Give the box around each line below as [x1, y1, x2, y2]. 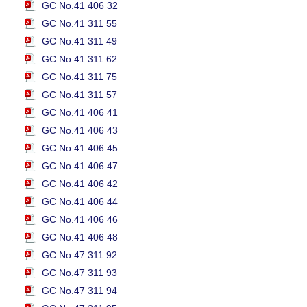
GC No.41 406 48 [42, 232, 118, 243]
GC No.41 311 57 [42, 89, 117, 100]
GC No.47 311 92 [42, 249, 117, 260]
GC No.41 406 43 [42, 125, 118, 136]
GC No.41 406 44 [42, 196, 118, 207]
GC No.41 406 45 [42, 143, 118, 153]
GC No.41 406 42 [42, 178, 118, 189]
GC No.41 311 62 [42, 53, 117, 64]
